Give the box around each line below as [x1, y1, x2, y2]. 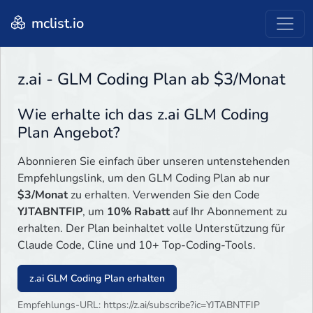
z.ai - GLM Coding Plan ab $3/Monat [17, 68, 285, 91]
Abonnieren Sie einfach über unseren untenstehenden [17, 154, 290, 170]
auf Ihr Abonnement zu [170, 204, 287, 220]
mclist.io [28, 13, 84, 33]
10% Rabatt [107, 204, 170, 220]
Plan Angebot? [17, 122, 120, 144]
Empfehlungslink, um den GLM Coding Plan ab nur [17, 170, 270, 187]
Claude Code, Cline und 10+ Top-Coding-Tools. [17, 238, 256, 254]
